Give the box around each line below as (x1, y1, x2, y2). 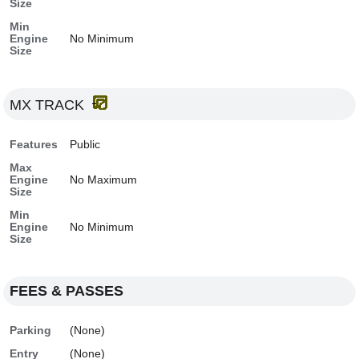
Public (70, 139, 101, 151)
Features (10, 139, 58, 151)
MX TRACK (10, 97, 93, 113)
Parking (10, 325, 52, 337)
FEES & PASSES (10, 283, 124, 299)
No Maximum (70, 174, 138, 186)
